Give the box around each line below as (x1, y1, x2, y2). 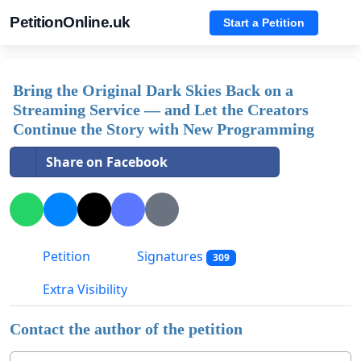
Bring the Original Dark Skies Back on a (13, 81, 293, 99)
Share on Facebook (46, 153, 168, 171)
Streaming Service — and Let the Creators (13, 101, 309, 118)
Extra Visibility (39, 280, 127, 299)
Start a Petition (223, 15, 305, 29)
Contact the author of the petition (10, 320, 243, 338)
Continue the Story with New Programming (13, 120, 314, 138)
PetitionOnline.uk (10, 14, 131, 31)
